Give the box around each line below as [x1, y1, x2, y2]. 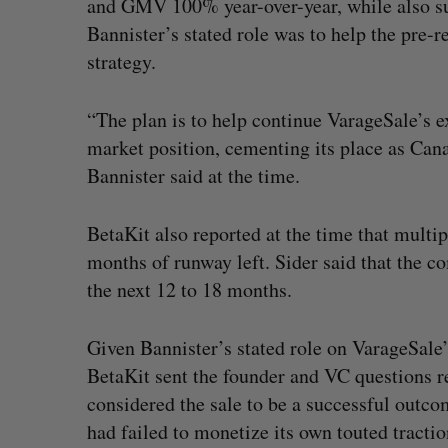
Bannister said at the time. [87, 162, 300, 190]
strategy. [87, 48, 156, 76]
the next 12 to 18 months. [87, 276, 292, 304]
